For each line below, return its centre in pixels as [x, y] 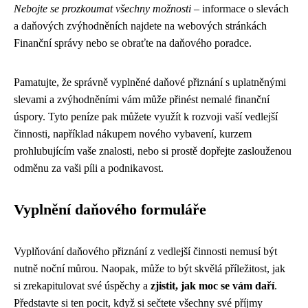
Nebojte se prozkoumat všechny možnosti [102, 9]
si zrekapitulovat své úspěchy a [82, 286]
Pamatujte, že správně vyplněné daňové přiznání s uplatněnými [150, 82]
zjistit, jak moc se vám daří [212, 286]
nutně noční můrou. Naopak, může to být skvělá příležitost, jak [150, 268]
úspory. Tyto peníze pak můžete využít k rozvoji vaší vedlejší [146, 117]
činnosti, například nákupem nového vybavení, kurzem [133, 134]
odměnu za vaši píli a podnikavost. [89, 168]
